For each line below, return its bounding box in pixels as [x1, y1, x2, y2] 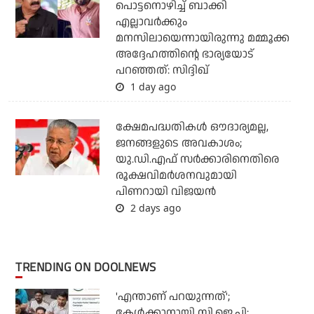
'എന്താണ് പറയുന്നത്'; [115, 289, 230, 306]
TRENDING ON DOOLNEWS [22, 258, 156, 277]
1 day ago [127, 80, 176, 94]
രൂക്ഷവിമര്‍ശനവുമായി [115, 168, 237, 184]
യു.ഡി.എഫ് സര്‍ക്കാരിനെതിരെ [115, 151, 279, 168]
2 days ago [127, 201, 181, 215]
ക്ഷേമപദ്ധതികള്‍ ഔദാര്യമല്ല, [115, 119, 268, 136]
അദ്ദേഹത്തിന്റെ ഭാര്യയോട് [115, 46, 254, 63]
